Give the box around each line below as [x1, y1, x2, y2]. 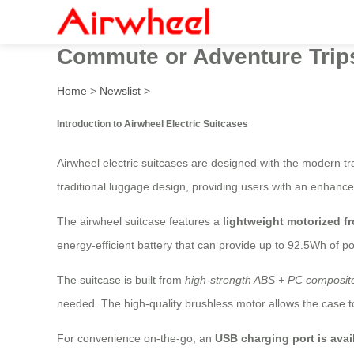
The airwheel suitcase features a [57, 215, 223, 228]
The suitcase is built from [57, 273, 185, 287]
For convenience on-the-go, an [57, 332, 215, 345]
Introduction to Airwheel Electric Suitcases [57, 118, 248, 129]
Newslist [100, 84, 141, 97]
